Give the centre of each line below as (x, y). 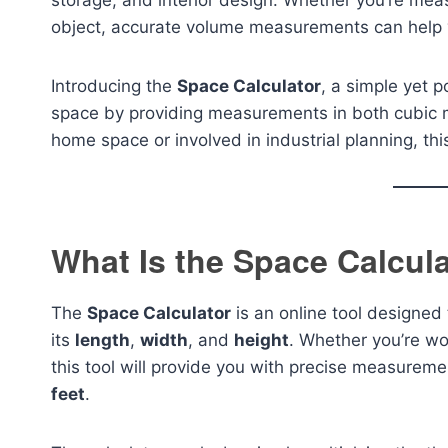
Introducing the (114, 86)
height (261, 340)
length (102, 340)
